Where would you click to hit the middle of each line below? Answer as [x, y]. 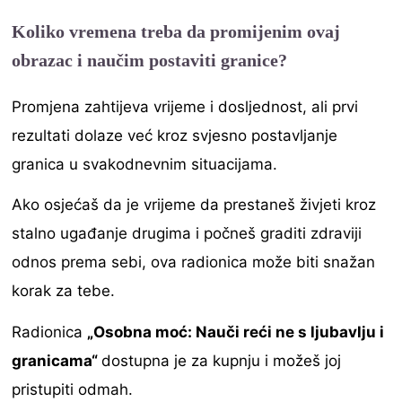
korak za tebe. [64, 291]
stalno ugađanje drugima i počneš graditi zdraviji [187, 234]
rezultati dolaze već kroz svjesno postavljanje [175, 135]
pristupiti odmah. [73, 389]
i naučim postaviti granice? [180, 60]
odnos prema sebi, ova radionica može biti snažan [194, 262]
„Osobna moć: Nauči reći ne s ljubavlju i [236, 332]
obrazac [43, 60]
